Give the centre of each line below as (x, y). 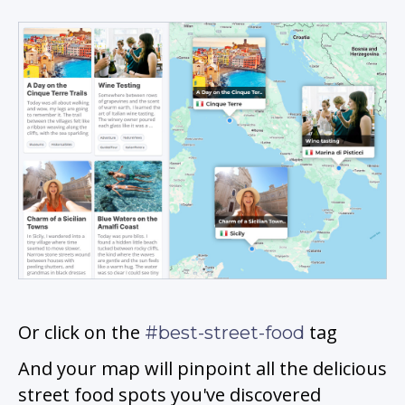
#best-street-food (225, 333)
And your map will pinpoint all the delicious (202, 369)
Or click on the (81, 333)
